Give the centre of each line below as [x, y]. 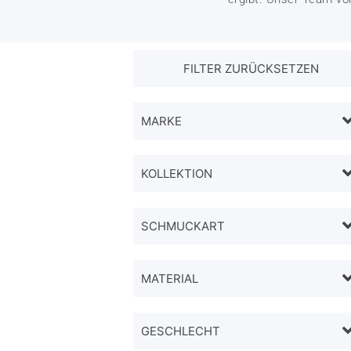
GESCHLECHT [181, 331]
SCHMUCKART [183, 226]
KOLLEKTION [177, 173]
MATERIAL [170, 278]
